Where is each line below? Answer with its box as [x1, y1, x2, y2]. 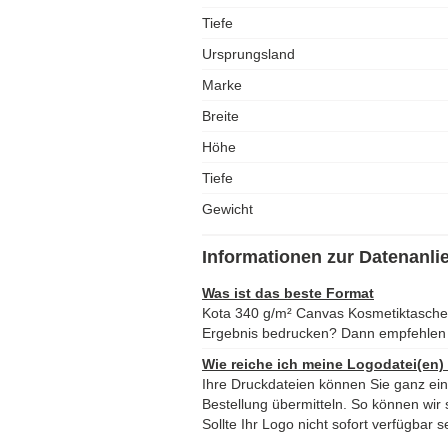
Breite [202, 108, 239, 124]
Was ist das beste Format [202, 285, 374, 301]
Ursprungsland [202, 46, 295, 62]
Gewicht [202, 201, 253, 217]
